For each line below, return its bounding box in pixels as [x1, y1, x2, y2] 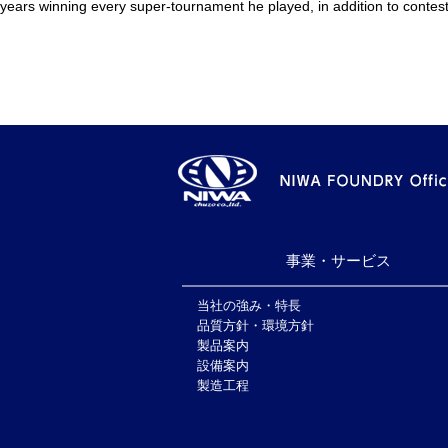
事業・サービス [286, 252, 392, 270]
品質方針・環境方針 [197, 318, 315, 333]
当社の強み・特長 [197, 298, 302, 313]
